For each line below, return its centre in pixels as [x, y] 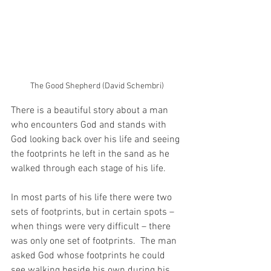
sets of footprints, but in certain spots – [94, 212]
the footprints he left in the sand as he [91, 154]
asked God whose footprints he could [89, 256]
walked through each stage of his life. [88, 168]
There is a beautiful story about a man [91, 110]
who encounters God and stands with [90, 125]
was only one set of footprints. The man [95, 241]
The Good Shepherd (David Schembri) [97, 86]
